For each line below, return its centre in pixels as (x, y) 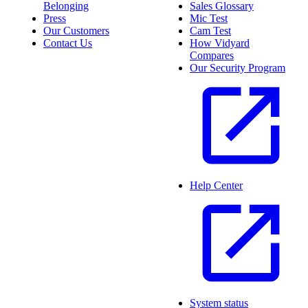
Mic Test (209, 18)
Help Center (216, 185)
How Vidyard (220, 43)
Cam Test (210, 30)
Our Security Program (238, 67)
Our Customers (76, 30)
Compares (212, 55)
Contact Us (68, 43)
